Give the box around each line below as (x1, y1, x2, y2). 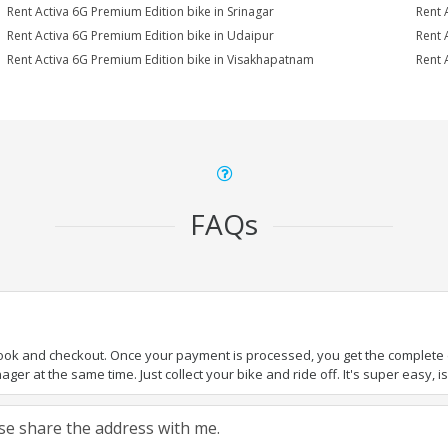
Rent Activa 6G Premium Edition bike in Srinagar (7, 3, 275, 20)
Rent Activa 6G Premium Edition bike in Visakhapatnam (7, 51, 315, 68)
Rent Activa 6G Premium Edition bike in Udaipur (7, 27, 275, 44)
